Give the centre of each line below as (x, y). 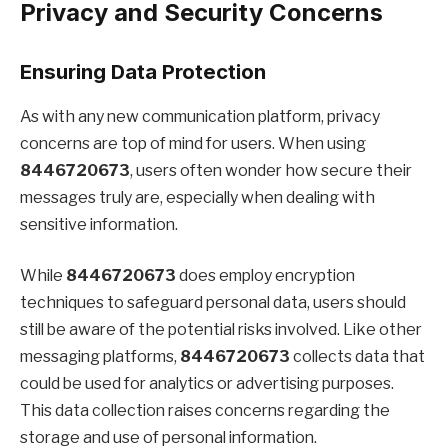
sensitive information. (99, 224)
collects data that (357, 357)
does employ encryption (265, 276)
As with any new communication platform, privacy (200, 116)
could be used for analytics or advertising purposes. (207, 384)
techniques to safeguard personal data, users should (213, 303)
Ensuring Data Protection (143, 72)
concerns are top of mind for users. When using (193, 143)
